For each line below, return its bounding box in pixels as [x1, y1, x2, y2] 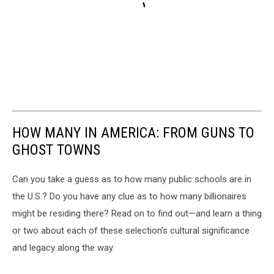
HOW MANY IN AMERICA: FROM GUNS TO [12, 124, 254, 141]
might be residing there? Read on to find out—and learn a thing [12, 207, 262, 219]
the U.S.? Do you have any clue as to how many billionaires [12, 190, 246, 202]
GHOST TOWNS [12, 141, 100, 158]
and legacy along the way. [12, 242, 114, 253]
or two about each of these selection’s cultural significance [12, 224, 250, 236]
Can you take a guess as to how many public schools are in [12, 173, 251, 185]
